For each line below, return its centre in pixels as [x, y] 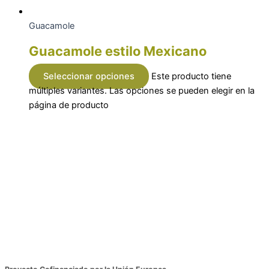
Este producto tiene [191, 77]
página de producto [69, 105]
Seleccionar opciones [89, 77]
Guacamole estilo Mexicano [118, 51]
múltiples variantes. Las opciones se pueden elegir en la [142, 91]
